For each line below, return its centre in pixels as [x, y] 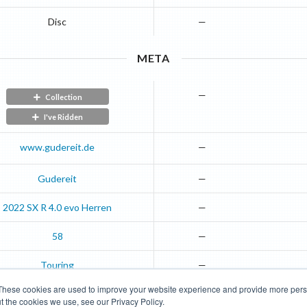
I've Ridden [64, 116]
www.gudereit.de [58, 147]
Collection [63, 97]
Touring [58, 265]
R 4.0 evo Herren [76, 207]
